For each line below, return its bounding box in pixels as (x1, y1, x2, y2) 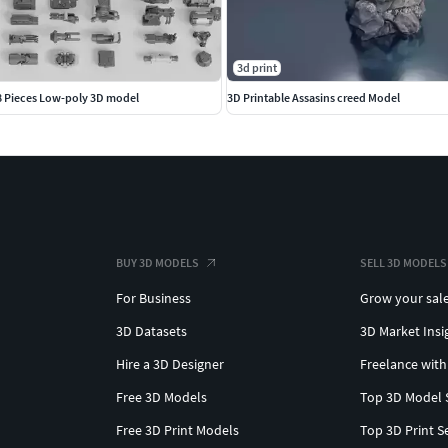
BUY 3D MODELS (116, 254, 199, 270)
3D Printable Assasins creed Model (227, 89, 400, 105)
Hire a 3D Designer (116, 354, 224, 373)
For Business (116, 288, 191, 307)
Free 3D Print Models (116, 420, 239, 439)
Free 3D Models (116, 387, 207, 406)
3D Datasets (116, 321, 187, 340)
